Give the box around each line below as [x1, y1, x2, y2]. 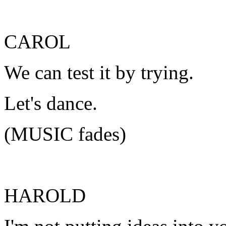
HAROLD [4, 185, 86, 206]
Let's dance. [4, 92, 97, 114]
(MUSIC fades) [4, 123, 126, 145]
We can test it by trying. [4, 62, 194, 83]
